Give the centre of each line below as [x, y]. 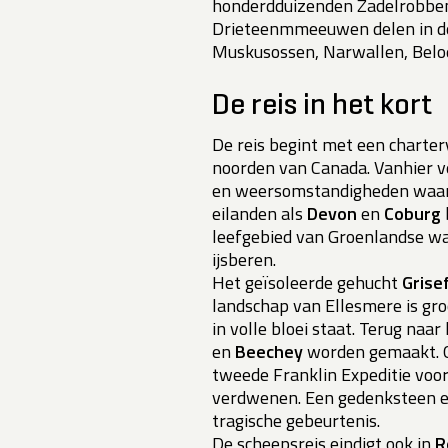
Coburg [412, 214]
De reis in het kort [322, 106]
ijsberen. [244, 260]
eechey [276, 352]
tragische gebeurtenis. [296, 421]
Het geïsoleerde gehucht [307, 283]
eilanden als [259, 214]
